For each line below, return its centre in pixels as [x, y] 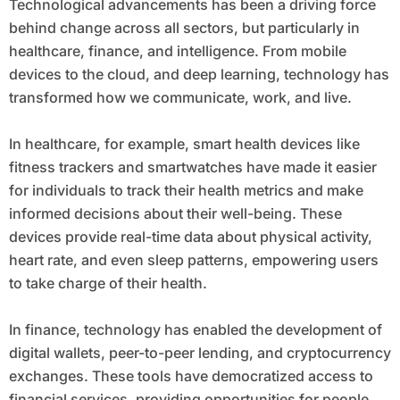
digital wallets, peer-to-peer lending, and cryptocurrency [200, 353]
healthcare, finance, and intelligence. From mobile [177, 51]
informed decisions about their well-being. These [175, 214]
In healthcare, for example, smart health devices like [184, 144]
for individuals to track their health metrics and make [186, 191]
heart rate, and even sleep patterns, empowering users [193, 260]
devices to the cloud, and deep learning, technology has [199, 75]
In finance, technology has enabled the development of [195, 330]
